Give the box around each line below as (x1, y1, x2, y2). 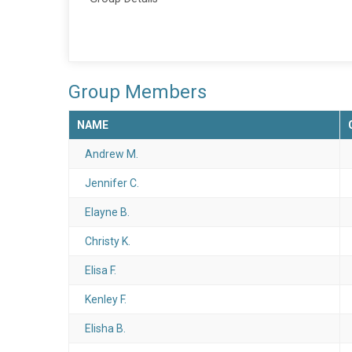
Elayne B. (85, 206, 130, 218)
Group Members (68, 81, 207, 103)
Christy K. (85, 235, 130, 247)
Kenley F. (85, 293, 126, 306)
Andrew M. (85, 148, 138, 160)
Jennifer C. (85, 177, 139, 189)
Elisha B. (85, 322, 126, 335)
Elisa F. (85, 264, 116, 277)
